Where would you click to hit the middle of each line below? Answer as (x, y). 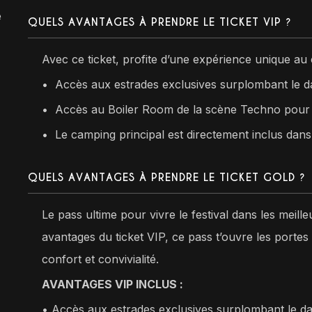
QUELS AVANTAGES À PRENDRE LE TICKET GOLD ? (167, 177)
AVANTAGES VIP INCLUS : (113, 284)
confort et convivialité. (101, 259)
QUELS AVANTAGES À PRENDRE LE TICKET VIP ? (160, 22)
